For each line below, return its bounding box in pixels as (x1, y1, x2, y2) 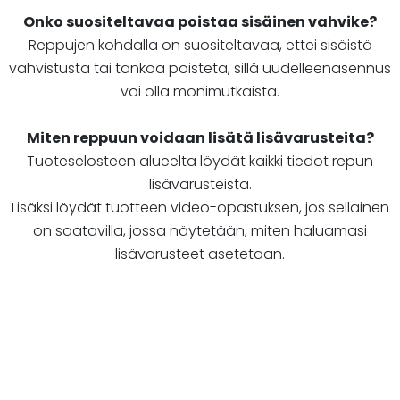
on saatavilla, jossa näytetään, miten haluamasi (33, 221, 367, 242)
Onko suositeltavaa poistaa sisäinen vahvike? (23, 12, 377, 33)
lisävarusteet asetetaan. (115, 244, 285, 265)
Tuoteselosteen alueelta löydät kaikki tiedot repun (27, 151, 373, 172)
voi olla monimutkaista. (121, 81, 279, 103)
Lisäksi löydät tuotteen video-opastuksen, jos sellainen (11, 197, 389, 219)
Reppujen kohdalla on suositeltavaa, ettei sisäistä (28, 35, 372, 56)
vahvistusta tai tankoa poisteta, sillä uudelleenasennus (9, 58, 391, 79)
